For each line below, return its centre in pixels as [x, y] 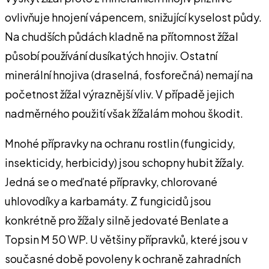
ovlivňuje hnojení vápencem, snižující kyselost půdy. [133, 17]
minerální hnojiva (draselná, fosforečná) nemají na [129, 74]
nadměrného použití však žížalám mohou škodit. [124, 113]
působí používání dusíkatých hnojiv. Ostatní [111, 55]
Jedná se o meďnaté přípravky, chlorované [111, 181]
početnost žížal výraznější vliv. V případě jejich [119, 94]
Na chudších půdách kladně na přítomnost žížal [122, 36]
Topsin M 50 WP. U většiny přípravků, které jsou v [126, 239]
